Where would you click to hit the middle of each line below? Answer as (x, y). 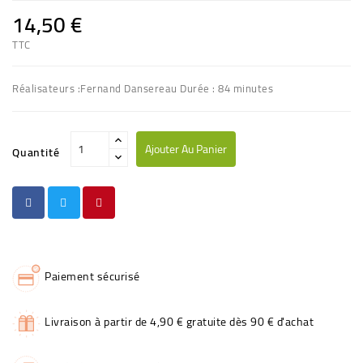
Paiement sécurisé (92, 276)
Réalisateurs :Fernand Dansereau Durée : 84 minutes (143, 88)
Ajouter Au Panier (186, 149)
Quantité (36, 152)
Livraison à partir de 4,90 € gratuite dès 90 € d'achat (179, 321)
